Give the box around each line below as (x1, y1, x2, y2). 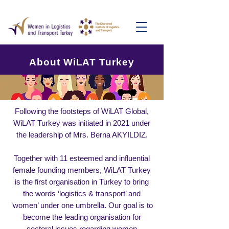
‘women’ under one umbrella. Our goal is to (11, 201, 153, 210)
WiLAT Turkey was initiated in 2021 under (13, 119, 150, 127)
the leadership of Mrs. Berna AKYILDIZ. (16, 130, 148, 139)
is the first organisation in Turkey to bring (15, 177, 149, 186)
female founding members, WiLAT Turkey (13, 166, 151, 174)
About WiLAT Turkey (29, 57, 135, 67)
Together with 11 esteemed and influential (14, 154, 150, 163)
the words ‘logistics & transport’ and (23, 189, 141, 198)
